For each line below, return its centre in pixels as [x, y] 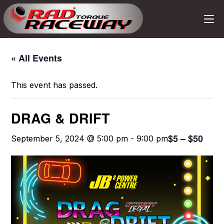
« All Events [37, 58]
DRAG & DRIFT [61, 118]
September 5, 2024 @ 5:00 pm [70, 138]
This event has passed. [54, 85]
